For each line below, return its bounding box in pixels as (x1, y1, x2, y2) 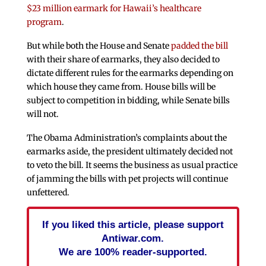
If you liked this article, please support (42, 218, 224, 230)
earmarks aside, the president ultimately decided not (26, 145, 233, 157)
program (26, 17, 62, 28)
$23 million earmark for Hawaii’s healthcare (26, 3, 201, 14)
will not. (26, 108, 59, 119)
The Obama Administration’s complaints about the (26, 132, 227, 143)
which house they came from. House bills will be (26, 81, 216, 92)
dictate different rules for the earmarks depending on (26, 67, 233, 78)
